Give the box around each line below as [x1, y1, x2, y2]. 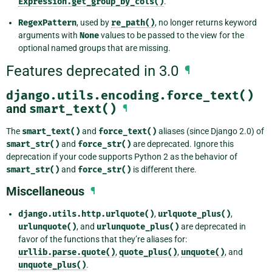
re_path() [111, 17, 155, 28]
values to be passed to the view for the [99, 30, 244, 40]
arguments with [18, 30, 80, 40]
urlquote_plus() [158, 209, 231, 220]
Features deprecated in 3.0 [6, 63, 178, 80]
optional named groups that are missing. [18, 42, 171, 53]
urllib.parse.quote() [18, 247, 115, 258]
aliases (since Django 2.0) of [157, 126, 264, 137]
